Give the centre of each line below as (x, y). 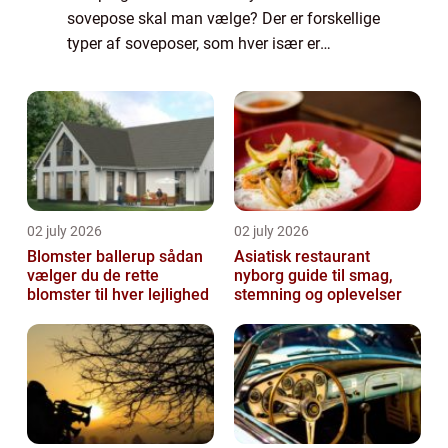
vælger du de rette (93, 275)
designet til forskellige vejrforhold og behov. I (224, 68)
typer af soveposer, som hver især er (193, 43)
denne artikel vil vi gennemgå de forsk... (206, 93)
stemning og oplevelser (318, 294)
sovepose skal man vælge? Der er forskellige (223, 18)
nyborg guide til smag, (261, 275)
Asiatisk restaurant (302, 256)
